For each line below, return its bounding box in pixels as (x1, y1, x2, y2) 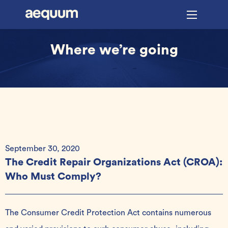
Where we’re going (50, 43, 178, 57)
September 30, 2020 (5, 145, 80, 153)
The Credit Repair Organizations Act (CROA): (5, 157, 222, 167)
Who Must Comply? (5, 172, 101, 182)
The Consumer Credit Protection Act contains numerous (5, 209, 211, 217)
